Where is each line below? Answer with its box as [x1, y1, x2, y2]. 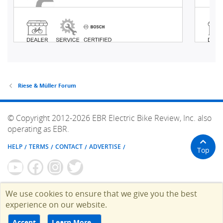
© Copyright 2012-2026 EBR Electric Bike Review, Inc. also [7, 112, 212, 123]
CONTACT [55, 142, 83, 151]
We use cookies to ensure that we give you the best [5, 188, 197, 199]
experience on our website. [5, 199, 107, 210]
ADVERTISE [89, 142, 121, 151]
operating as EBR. [7, 123, 69, 134]
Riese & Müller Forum [17, 81, 76, 89]
